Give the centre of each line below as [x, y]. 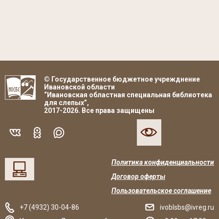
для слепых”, [66, 103]
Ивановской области [79, 87]
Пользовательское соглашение [161, 191]
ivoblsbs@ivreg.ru [187, 207]
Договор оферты [138, 176]
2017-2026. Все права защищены [99, 110]
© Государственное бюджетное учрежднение [122, 79]
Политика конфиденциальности [163, 162]
